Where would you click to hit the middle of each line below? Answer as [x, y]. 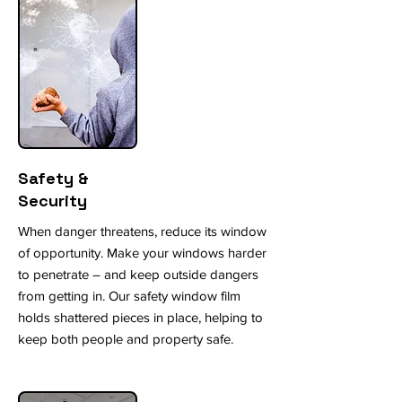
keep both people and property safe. [126, 339]
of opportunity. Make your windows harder [142, 253]
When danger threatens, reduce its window [142, 231]
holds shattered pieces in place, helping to [140, 317]
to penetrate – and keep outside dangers [138, 274]
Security [52, 201]
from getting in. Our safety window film [129, 296]
